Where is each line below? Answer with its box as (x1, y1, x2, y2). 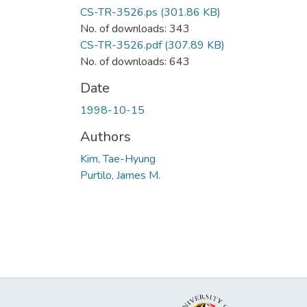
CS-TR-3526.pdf (80, 37, 162, 53)
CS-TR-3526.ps (80, 4, 158, 20)
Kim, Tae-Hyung (80, 151, 156, 167)
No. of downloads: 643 (80, 53, 190, 69)
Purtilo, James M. (80, 167, 160, 183)
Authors (80, 127, 131, 146)
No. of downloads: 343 (80, 21, 190, 36)
